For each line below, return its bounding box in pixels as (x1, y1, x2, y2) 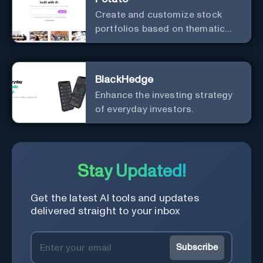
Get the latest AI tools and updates (31, 193, 199, 204)
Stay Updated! (77, 163, 186, 180)
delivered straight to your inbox (31, 205, 180, 217)
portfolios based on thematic (95, 23, 225, 33)
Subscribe (176, 243, 218, 252)
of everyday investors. (95, 104, 194, 114)
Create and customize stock (95, 9, 222, 19)
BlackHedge (95, 74, 154, 85)
